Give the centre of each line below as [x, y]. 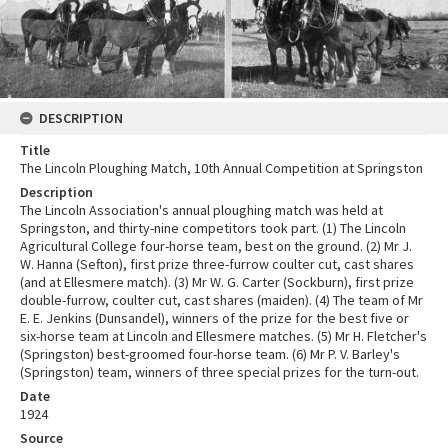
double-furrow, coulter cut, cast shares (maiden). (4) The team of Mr [221, 300]
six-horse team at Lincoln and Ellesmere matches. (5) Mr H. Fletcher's [223, 336]
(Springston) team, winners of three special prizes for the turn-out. [219, 372]
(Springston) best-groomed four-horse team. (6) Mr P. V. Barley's [210, 354]
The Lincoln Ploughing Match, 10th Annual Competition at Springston [221, 168]
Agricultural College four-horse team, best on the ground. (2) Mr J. [216, 246]
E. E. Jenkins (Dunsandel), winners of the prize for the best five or [214, 318]
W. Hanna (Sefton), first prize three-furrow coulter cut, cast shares [217, 264]
